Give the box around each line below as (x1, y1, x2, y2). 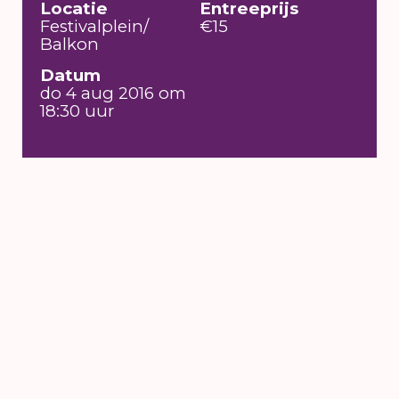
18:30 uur (40, 101, 115, 122)
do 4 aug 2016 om (40, 83, 187, 104)
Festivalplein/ (40, 15, 150, 37)
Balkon (40, 33, 100, 54)
